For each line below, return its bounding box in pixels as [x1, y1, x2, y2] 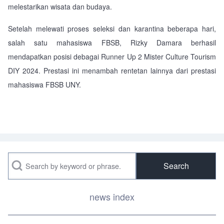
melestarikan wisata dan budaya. [8, 1, 112, 12]
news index [89, 190, 134, 203]
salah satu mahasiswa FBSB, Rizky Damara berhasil [8, 37, 216, 48]
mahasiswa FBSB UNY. [8, 79, 81, 90]
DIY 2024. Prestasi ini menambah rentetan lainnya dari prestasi [8, 65, 216, 76]
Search [8, 154, 35, 166]
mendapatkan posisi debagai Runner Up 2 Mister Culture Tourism [8, 51, 216, 62]
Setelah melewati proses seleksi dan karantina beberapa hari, [8, 23, 216, 34]
